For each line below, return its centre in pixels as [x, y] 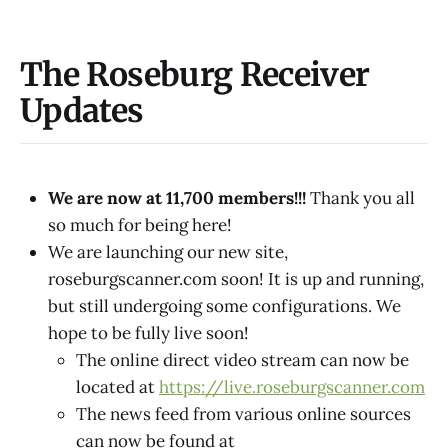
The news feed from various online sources [243, 413]
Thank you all [362, 197]
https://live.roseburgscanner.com [292, 386]
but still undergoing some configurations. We [224, 305]
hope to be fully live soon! [148, 332]
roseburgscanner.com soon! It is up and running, [236, 278]
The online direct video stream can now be [242, 359]
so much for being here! [140, 224]
